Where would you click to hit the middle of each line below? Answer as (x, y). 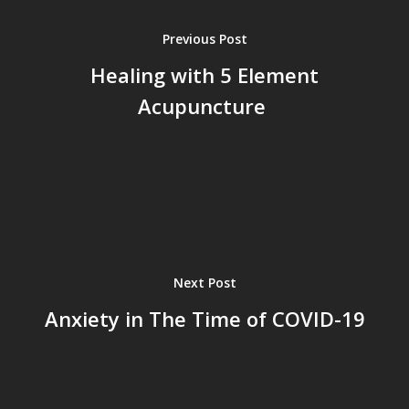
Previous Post (204, 38)
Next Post (204, 282)
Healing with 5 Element (204, 74)
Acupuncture (204, 105)
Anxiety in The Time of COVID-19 (204, 318)
